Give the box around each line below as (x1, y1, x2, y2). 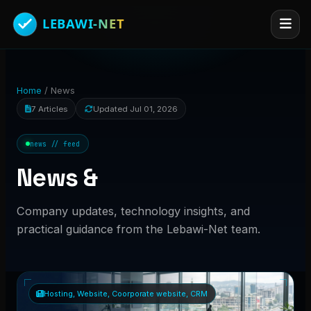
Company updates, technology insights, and (17, 204, 250, 219)
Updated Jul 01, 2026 (92, 103, 178, 114)
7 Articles (31, 103, 68, 114)
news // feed (30, 139, 80, 149)
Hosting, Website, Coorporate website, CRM (44, 288, 208, 299)
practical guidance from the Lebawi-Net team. (17, 222, 260, 237)
